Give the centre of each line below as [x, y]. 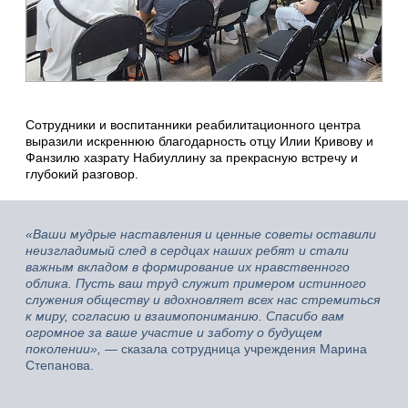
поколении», [63, 349]
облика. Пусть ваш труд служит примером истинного [196, 284]
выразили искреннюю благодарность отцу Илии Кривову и [199, 142]
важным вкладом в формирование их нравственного [188, 267]
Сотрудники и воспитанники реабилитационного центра [193, 125]
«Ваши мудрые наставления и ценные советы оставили [201, 235]
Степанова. [60, 366]
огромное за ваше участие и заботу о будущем [174, 333]
